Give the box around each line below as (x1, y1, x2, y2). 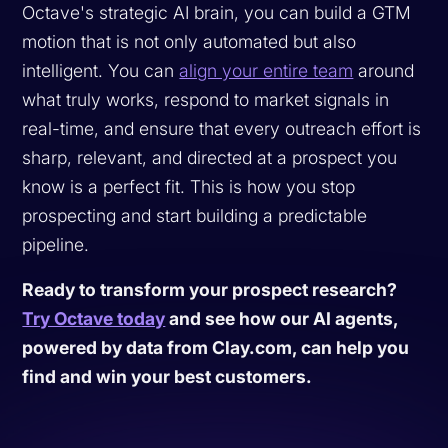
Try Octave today (22, 307, 166, 329)
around (353, 59, 415, 81)
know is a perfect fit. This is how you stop (22, 175, 356, 197)
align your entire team (179, 59, 354, 81)
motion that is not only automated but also (22, 30, 357, 52)
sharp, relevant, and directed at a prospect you (22, 146, 398, 168)
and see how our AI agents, (165, 307, 399, 329)
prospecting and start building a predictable (22, 204, 368, 226)
